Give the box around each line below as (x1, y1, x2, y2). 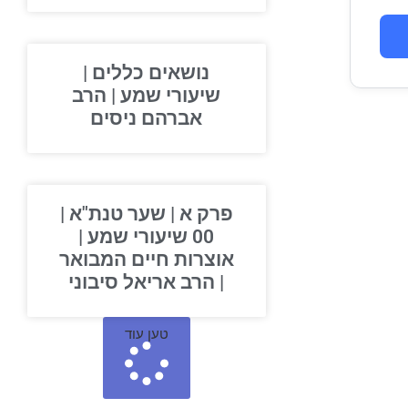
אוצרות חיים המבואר (76, 249, 252, 270)
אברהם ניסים (108, 107, 221, 129)
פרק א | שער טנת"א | (77, 203, 251, 225)
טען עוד (142, 326, 187, 342)
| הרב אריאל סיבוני (87, 271, 243, 293)
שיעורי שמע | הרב (90, 85, 240, 107)
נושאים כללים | (101, 62, 229, 84)
